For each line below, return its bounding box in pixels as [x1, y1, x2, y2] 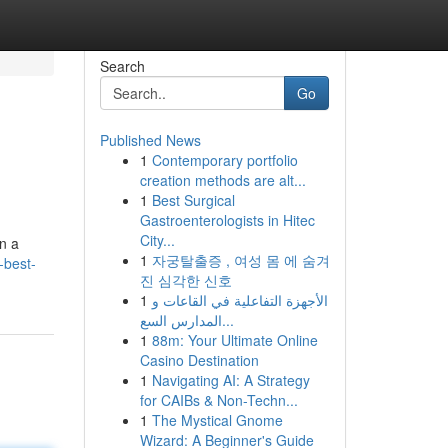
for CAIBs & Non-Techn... [139, 390, 298, 410]
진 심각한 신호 [139, 270, 232, 290]
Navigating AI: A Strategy [151, 370, 310, 390]
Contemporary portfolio [151, 150, 298, 170]
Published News [99, 130, 201, 150]
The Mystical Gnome [151, 410, 283, 430]
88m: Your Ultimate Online [151, 330, 318, 350]
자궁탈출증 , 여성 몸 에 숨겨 [151, 250, 330, 270]
